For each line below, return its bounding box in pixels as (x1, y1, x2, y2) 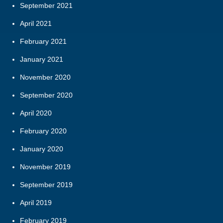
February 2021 (20, 37, 67, 45)
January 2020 (20, 144, 63, 153)
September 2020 (20, 91, 73, 99)
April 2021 (20, 19, 52, 27)
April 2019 (20, 198, 52, 207)
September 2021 (20, 1, 73, 9)
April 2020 (20, 109, 52, 117)
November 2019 (20, 162, 71, 171)
